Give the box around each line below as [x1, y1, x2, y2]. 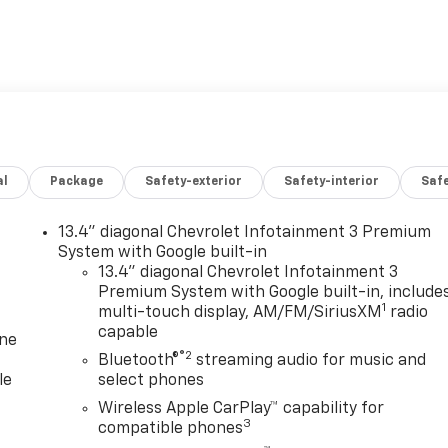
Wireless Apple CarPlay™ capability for [98, 401, 385, 418]
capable [98, 325, 159, 342]
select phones [98, 373, 205, 390]
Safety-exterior [145, 176, 243, 189]
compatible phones [98, 421, 244, 438]
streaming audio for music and [192, 353, 427, 370]
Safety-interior [284, 176, 380, 189]
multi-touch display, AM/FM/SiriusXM [98, 305, 383, 322]
